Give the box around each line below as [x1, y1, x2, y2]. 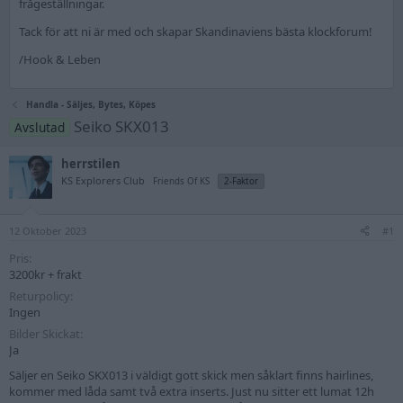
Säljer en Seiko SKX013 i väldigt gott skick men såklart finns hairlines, [9, 366, 373, 383]
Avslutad [13, 119, 65, 136]
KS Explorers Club [61, 174, 145, 187]
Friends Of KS [153, 175, 210, 187]
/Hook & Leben [19, 51, 101, 67]
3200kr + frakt [9, 265, 82, 282]
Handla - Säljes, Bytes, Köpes [26, 98, 157, 111]
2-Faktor [224, 175, 258, 187]
